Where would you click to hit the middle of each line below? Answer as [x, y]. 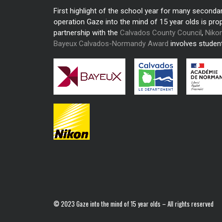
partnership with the [87, 33]
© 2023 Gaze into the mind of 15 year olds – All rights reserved [134, 204]
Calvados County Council [161, 33]
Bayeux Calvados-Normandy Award [111, 44]
